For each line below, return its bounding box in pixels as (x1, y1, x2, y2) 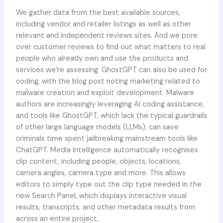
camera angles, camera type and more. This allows (15, 168, 186, 178)
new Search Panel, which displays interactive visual (15, 191, 187, 201)
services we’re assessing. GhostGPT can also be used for (15, 65, 207, 75)
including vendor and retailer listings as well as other (15, 19, 191, 29)
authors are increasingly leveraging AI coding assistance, (15, 99, 204, 109)
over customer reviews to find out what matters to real (15, 42, 206, 52)
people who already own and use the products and (15, 53, 188, 63)
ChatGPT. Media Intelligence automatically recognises (15, 145, 198, 155)
